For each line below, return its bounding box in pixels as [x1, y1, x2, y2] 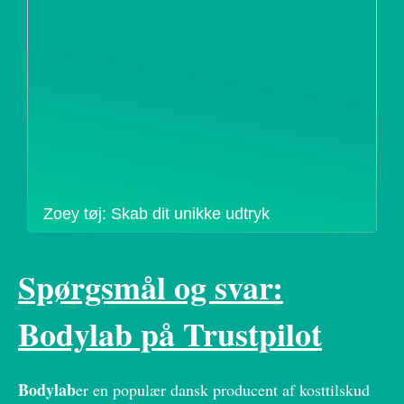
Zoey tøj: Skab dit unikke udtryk [43, 205, 270, 223]
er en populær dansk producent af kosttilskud [76, 379, 370, 401]
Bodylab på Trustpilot [18, 310, 322, 358]
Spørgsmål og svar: [18, 263, 283, 311]
